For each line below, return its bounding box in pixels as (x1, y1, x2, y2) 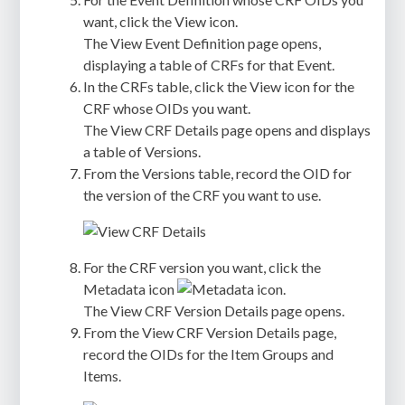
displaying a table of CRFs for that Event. (83, 55, 335, 73)
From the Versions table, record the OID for (83, 164, 353, 182)
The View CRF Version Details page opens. (83, 301, 345, 319)
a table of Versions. (83, 142, 202, 160)
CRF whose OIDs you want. (83, 99, 251, 117)
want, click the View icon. (83, 12, 239, 30)
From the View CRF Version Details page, (83, 323, 337, 341)
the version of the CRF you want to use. (83, 185, 322, 203)
